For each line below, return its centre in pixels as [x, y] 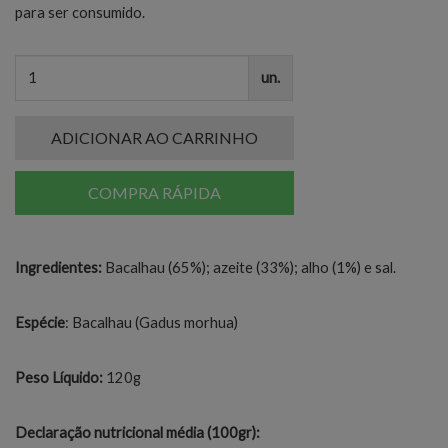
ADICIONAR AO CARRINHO [154, 137]
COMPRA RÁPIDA [154, 192]
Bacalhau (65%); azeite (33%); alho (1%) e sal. [250, 267]
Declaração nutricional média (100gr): [137, 432]
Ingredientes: [60, 267]
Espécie [40, 322]
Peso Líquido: [59, 377]
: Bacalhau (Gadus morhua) [151, 322]
